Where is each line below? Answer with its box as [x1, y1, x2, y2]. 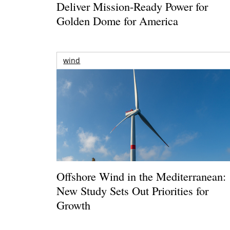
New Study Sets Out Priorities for [56, 182, 209, 198]
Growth [56, 197, 91, 213]
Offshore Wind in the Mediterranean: [56, 168, 226, 184]
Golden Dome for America [56, 12, 179, 28]
